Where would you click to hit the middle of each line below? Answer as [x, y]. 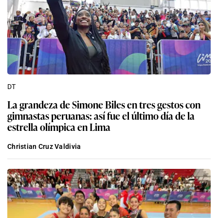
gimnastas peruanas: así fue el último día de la [101, 115]
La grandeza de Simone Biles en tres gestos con [104, 104]
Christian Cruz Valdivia [44, 146]
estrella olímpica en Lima [59, 126]
